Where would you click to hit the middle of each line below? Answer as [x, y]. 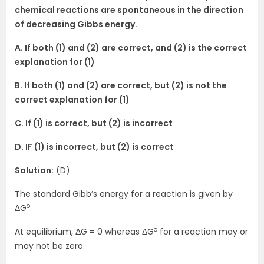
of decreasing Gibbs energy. [76, 24]
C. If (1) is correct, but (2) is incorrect [94, 123]
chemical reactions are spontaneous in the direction [129, 10]
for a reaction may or [203, 232]
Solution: [34, 171]
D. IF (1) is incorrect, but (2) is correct [94, 147]
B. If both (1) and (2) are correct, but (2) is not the [121, 86]
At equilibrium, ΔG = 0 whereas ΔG [84, 232]
